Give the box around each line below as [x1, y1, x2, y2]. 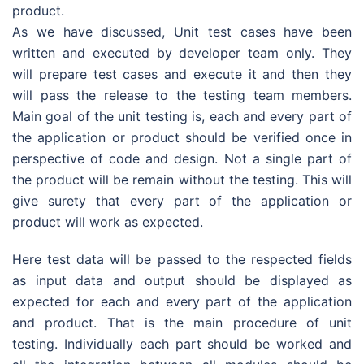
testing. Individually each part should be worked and [12, 336, 352, 352]
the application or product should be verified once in [12, 129, 352, 145]
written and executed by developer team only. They [12, 45, 352, 61]
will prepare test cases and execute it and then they [12, 66, 352, 82]
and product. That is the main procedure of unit [12, 314, 352, 331]
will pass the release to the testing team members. [12, 87, 352, 103]
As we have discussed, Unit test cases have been [12, 24, 352, 40]
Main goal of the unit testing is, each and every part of [12, 108, 352, 124]
